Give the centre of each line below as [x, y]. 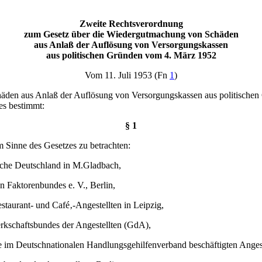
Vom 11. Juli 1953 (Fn [127, 75]
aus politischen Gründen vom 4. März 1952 [131, 55]
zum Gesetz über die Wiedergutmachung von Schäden [131, 34]
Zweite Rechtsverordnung [131, 24]
